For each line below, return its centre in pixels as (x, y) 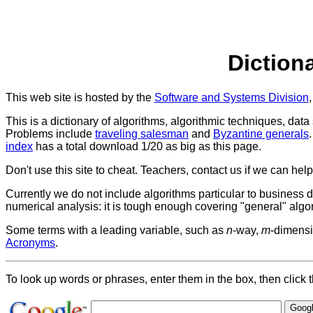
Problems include (50, 133)
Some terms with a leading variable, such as (116, 230)
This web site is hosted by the (80, 97)
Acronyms (30, 242)
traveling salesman (142, 133)
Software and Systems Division (232, 97)
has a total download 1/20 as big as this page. (147, 146)
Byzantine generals (261, 133)
